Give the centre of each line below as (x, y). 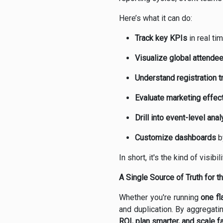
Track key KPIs (161, 38)
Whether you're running (160, 198)
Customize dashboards (175, 138)
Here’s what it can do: (156, 18)
